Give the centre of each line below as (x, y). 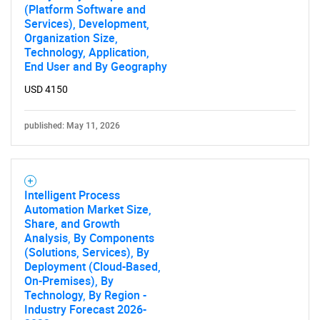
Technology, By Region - (85, 295)
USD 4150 (46, 89)
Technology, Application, (87, 52)
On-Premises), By (69, 281)
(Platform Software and (85, 9)
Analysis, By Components (89, 238)
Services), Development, (87, 24)
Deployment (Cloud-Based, (92, 266)
